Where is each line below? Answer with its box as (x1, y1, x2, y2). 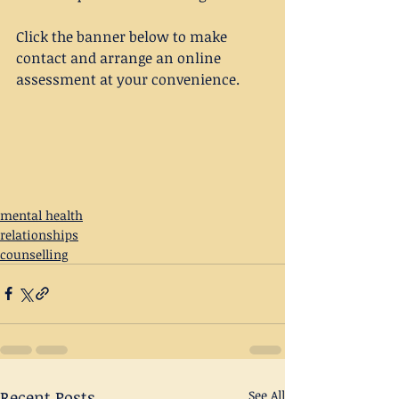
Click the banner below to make (16, 27, 231, 47)
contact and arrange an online (16, 48, 224, 69)
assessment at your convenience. (16, 69, 240, 90)
